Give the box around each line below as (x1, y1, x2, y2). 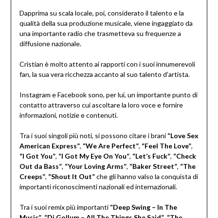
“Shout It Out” (48, 172, 95, 181)
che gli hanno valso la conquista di (94, 172, 198, 181)
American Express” (19, 142, 80, 150)
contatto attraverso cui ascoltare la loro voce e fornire (19, 101, 183, 109)
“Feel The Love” (141, 142, 191, 150)
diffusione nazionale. (19, 39, 81, 48)
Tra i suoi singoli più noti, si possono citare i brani (19, 131, 167, 140)
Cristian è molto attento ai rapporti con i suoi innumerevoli (19, 60, 195, 69)
